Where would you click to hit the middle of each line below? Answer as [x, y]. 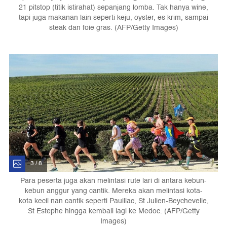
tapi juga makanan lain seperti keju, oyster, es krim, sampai [113, 17]
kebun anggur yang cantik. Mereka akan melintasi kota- [113, 191]
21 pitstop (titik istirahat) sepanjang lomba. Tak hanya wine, [113, 7]
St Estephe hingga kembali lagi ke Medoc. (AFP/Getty [113, 211]
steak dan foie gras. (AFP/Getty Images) [113, 27]
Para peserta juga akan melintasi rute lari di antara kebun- [113, 180]
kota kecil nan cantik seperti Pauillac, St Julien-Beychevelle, [113, 201]
